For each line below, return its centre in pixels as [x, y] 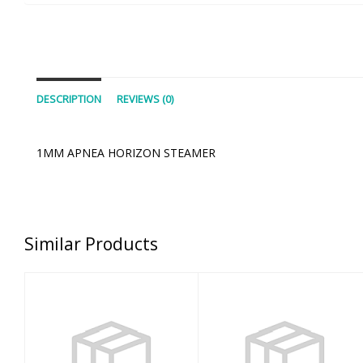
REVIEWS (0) [145, 100]
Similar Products [91, 244]
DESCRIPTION [69, 100]
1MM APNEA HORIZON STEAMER [126, 153]
